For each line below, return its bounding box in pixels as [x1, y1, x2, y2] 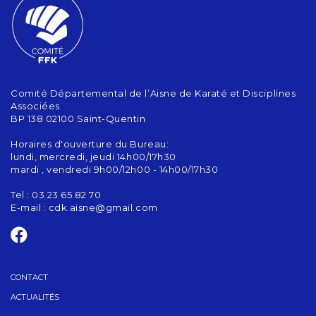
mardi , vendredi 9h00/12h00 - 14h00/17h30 [11, 163, 219, 175]
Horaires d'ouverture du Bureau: [11, 138, 169, 150]
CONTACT [11, 272, 48, 282]
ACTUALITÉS [11, 291, 59, 302]
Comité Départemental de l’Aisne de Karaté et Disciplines [11, 87, 296, 99]
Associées [11, 99, 60, 111]
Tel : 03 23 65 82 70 [11, 188, 102, 200]
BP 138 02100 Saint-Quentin [11, 112, 146, 124]
